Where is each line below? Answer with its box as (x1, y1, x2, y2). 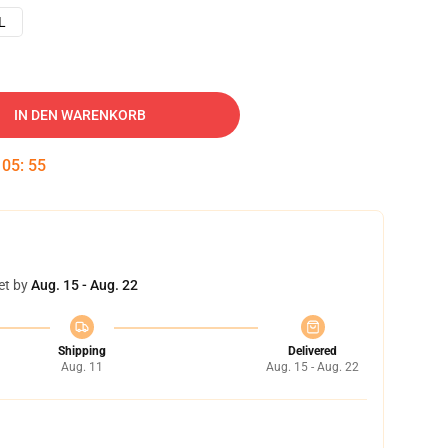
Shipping (57, 344, 106, 358)
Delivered (288, 344, 337, 358)
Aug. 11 (60, 360, 103, 374)
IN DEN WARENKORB (14, 107, 146, 123)
